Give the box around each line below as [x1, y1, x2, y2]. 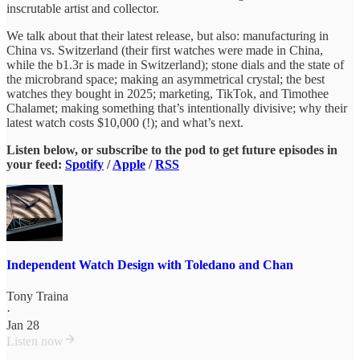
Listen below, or [6, 142, 93, 157]
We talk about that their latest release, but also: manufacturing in [6, 28, 329, 43]
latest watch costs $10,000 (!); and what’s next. [6, 115, 243, 129]
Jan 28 [6, 318, 39, 333]
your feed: [6, 157, 65, 171]
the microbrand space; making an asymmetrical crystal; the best [6, 72, 325, 86]
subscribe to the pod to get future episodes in [96, 142, 337, 157]
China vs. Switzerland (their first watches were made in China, [6, 43, 323, 57]
